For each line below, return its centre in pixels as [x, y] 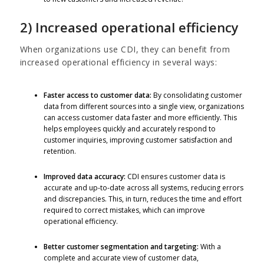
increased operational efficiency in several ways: [118, 62]
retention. [60, 151]
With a [209, 246]
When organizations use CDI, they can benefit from [125, 49]
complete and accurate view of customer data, [121, 258]
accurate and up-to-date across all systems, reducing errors [143, 187]
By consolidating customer [197, 95]
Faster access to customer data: [97, 95]
